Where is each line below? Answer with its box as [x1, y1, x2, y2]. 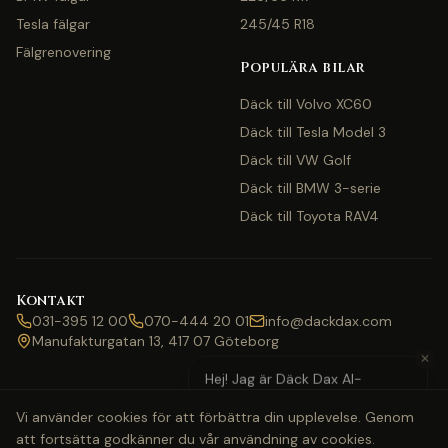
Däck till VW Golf [240, 151, 351, 169]
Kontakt [16, 291, 86, 310]
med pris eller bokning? [205, 408, 358, 426]
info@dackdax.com [265, 312, 392, 330]
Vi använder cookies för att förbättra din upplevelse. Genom [16, 408, 414, 426]
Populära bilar [240, 58, 365, 77]
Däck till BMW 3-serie [240, 179, 381, 197]
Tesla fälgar [16, 15, 90, 33]
